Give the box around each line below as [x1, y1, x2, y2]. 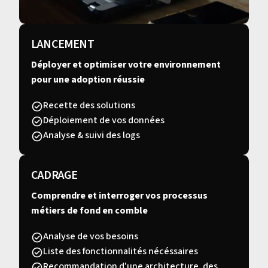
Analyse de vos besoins [43, 230, 138, 243]
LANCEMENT [31, 36, 94, 53]
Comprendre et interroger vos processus [31, 189, 208, 203]
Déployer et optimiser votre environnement [31, 58, 221, 72]
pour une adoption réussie [31, 73, 145, 87]
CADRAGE [31, 167, 78, 184]
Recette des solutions [43, 99, 135, 112]
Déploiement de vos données [43, 114, 165, 127]
